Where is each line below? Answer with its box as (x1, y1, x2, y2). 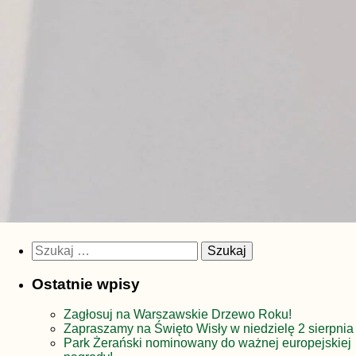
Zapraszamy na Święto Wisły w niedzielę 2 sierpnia (64, 322, 354, 336)
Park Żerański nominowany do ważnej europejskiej (64, 336, 351, 350)
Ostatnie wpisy (32, 275, 140, 292)
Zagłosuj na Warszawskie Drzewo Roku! (64, 308, 292, 322)
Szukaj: (31, 240, 73, 254)
